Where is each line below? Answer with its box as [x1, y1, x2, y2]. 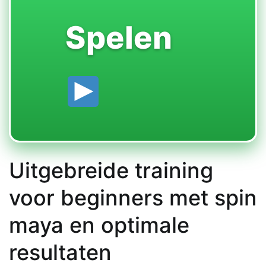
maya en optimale [9, 211, 189, 238]
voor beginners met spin [9, 184, 257, 211]
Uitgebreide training [9, 157, 213, 183]
